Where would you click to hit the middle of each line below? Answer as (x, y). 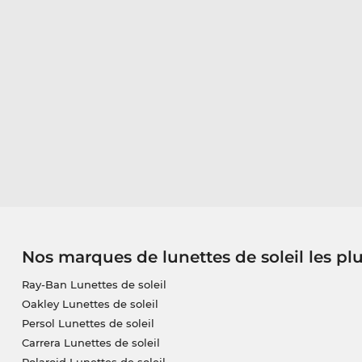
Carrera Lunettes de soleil (90, 343)
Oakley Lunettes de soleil (90, 304)
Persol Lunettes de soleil (88, 324)
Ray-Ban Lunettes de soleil (94, 285)
